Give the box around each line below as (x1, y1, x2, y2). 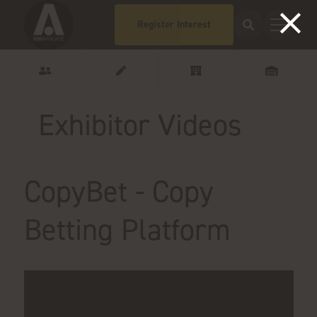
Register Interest (137, 18, 212, 31)
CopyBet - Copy (23, 172, 214, 212)
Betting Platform (23, 210, 231, 250)
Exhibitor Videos (38, 105, 242, 145)
